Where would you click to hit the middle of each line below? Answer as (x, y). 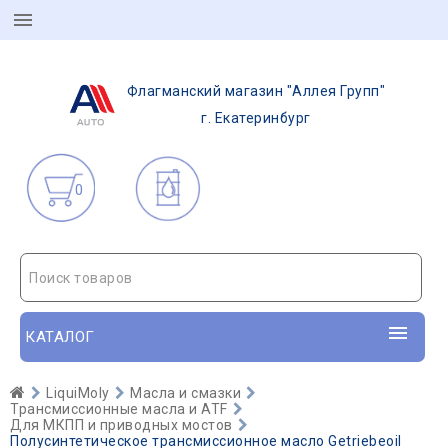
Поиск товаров (81, 278)
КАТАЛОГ (60, 337)
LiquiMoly (78, 393)
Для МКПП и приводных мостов (121, 425)
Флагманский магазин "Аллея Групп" (256, 91)
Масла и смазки (185, 393)
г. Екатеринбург (256, 118)
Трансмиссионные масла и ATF (119, 409)
